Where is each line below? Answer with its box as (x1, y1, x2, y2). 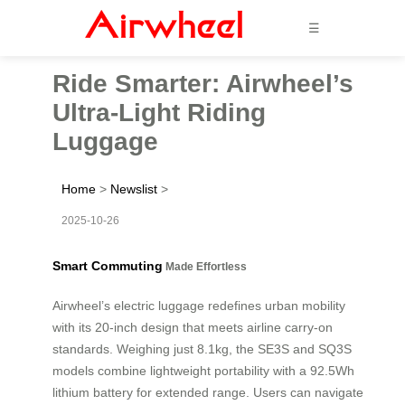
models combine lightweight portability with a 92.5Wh (52, 363, 354, 378)
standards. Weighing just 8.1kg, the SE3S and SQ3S (52, 341, 352, 356)
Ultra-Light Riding (52, 98, 266, 127)
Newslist (110, 181, 157, 196)
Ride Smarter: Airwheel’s (52, 69, 353, 98)
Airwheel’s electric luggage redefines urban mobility (52, 297, 345, 313)
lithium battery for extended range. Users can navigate (52, 384, 363, 400)
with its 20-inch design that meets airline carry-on (52, 319, 333, 334)
